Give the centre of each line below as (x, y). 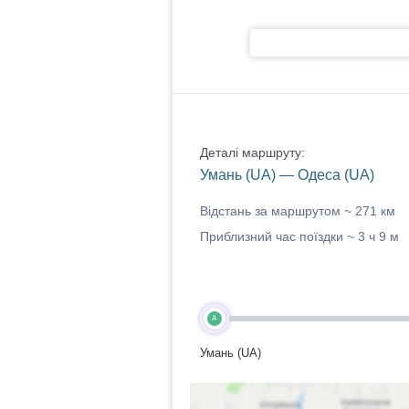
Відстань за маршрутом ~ (277, 211)
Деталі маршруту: (252, 152)
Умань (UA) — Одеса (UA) (287, 175)
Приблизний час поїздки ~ (278, 236)
